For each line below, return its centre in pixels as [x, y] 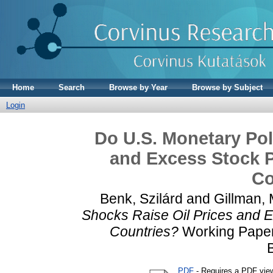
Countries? [144, 231]
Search [72, 87]
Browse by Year [138, 87]
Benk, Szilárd [141, 198]
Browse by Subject [227, 87]
